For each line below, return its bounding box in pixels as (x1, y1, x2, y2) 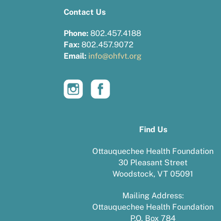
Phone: (64, 29, 89, 38)
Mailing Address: (122, 190, 184, 200)
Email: (64, 51, 87, 61)
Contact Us (64, 7, 106, 17)
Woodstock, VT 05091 (112, 169, 194, 179)
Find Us (139, 125, 167, 135)
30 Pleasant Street (118, 158, 188, 168)
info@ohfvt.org (88, 51, 142, 61)
